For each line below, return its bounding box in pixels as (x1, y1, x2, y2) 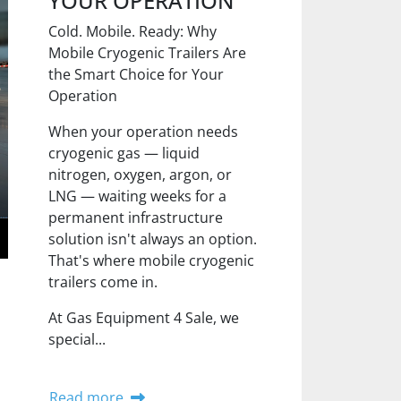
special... (48, 329, 107, 349)
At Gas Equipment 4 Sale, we (48, 308, 240, 328)
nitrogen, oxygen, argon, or (48, 165, 233, 184)
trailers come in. (48, 272, 158, 292)
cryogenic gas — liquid (48, 143, 200, 163)
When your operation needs (48, 122, 239, 141)
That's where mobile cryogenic (48, 251, 255, 270)
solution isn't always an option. (48, 229, 258, 249)
